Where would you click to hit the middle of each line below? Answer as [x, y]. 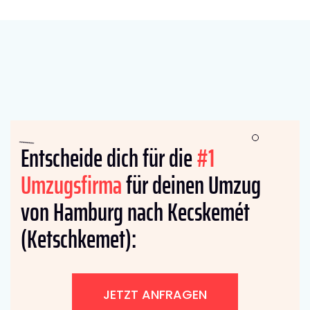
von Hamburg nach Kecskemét [135, 212]
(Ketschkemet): [79, 239]
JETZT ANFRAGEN [155, 295]
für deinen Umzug [191, 185]
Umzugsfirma [71, 185]
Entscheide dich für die [109, 158]
